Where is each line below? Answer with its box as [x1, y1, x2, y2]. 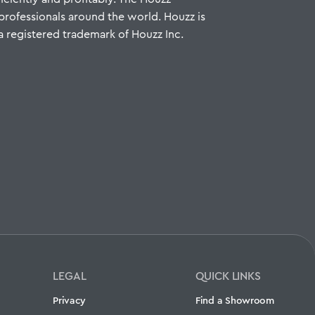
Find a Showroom [195, 293, 274, 308]
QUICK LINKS [195, 268, 262, 285]
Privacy [53, 293, 86, 308]
